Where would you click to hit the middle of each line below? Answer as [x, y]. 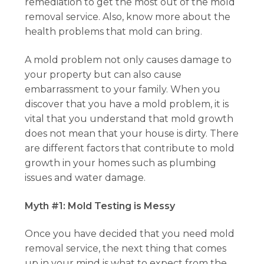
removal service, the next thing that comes [126, 249]
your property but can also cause [103, 74]
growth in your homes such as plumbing [121, 163]
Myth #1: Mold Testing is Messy [100, 206]
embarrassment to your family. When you [123, 89]
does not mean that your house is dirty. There [132, 133]
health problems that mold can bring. [114, 32]
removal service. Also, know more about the [128, 17]
